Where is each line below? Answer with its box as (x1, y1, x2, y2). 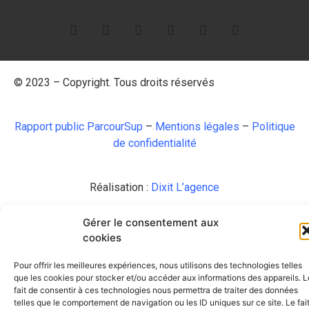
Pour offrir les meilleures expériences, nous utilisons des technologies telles (14, 260, 302, 270)
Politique (251, 120, 295, 134)
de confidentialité (112, 137, 197, 150)
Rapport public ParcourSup (14, 120, 143, 134)
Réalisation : (90, 181, 151, 195)
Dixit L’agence (151, 181, 219, 195)
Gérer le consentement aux (83, 216, 219, 229)
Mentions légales (154, 120, 239, 134)
